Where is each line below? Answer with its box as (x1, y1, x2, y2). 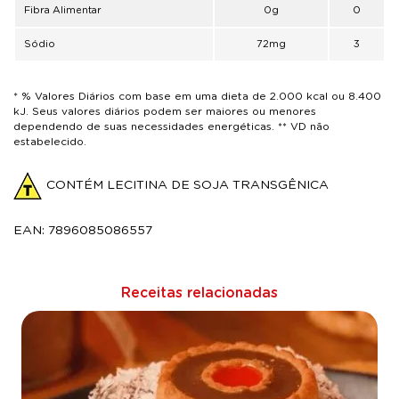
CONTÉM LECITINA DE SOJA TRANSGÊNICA (46, 179, 329, 191)
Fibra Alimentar (24, 5, 102, 15)
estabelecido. (13, 136, 86, 147)
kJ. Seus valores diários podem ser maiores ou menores (13, 106, 316, 117)
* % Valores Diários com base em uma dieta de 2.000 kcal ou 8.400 (13, 91, 381, 102)
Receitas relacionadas (121, 286, 278, 300)
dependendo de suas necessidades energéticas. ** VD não (13, 121, 330, 132)
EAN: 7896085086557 (13, 224, 152, 237)
